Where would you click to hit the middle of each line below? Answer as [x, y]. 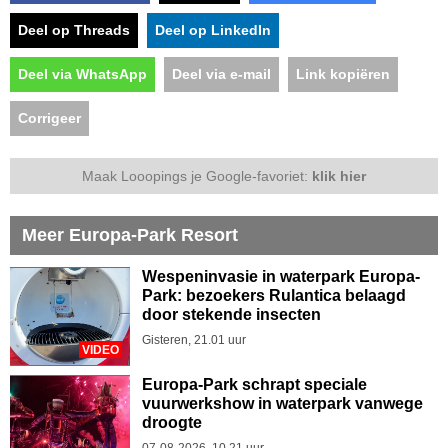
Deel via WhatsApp [82, 73]
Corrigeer [49, 117]
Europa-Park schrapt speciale [254, 384]
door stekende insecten [231, 314]
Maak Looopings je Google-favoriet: [197, 175]
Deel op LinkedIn [213, 29]
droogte [172, 422]
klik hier [339, 175]
